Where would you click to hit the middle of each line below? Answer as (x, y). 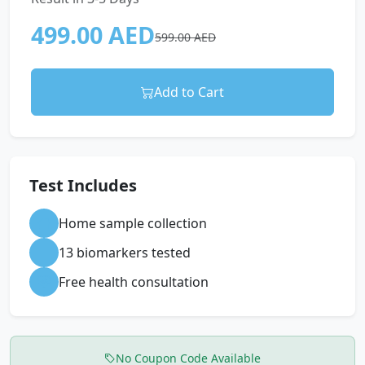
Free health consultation (134, 282)
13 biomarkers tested (125, 253)
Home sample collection (133, 223)
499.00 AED (93, 35)
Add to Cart (189, 92)
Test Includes (83, 185)
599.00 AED (185, 37)
